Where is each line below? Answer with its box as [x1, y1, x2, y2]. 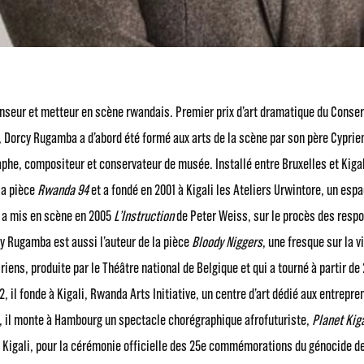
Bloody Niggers [192, 233, 262, 250]
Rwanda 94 [37, 181, 89, 198]
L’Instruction [114, 207, 174, 224]
